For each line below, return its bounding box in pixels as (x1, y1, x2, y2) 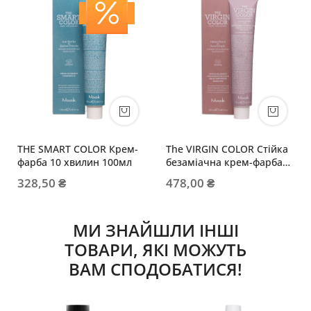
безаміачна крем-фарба (166, 155, 283, 169)
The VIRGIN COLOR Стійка (166, 142, 288, 155)
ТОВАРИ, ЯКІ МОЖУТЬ (65, 237, 246, 261)
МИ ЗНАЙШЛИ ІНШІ (72, 218, 239, 242)
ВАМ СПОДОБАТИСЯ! (69, 257, 242, 280)
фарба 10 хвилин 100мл (17, 155, 132, 169)
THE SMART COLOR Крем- (17, 142, 138, 155)
